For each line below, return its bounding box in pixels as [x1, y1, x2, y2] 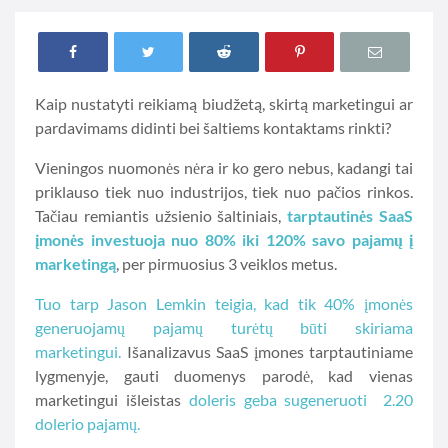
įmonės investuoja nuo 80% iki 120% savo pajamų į [35, 230, 413, 249]
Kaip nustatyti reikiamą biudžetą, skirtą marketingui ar [35, 94, 413, 113]
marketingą [35, 254, 116, 273]
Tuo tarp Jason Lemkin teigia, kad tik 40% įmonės [35, 294, 413, 313]
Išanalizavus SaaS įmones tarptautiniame [121, 342, 413, 361]
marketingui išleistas [35, 390, 189, 409]
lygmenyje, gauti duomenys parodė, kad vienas [35, 366, 413, 385]
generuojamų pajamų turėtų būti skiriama [35, 318, 413, 337]
